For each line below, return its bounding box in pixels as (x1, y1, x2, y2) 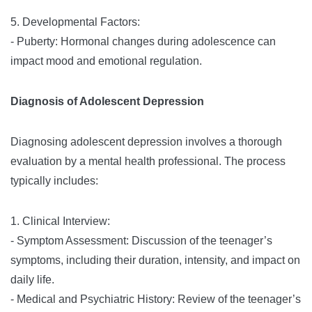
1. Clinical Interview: (10, 215, 110, 227)
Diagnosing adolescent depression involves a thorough (10, 136, 282, 148)
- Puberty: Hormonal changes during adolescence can (10, 36, 276, 47)
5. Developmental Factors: (10, 16, 140, 28)
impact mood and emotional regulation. (10, 55, 202, 67)
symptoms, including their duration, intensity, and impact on (10, 254, 300, 266)
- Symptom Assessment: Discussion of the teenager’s (10, 235, 272, 247)
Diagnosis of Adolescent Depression (10, 95, 204, 107)
